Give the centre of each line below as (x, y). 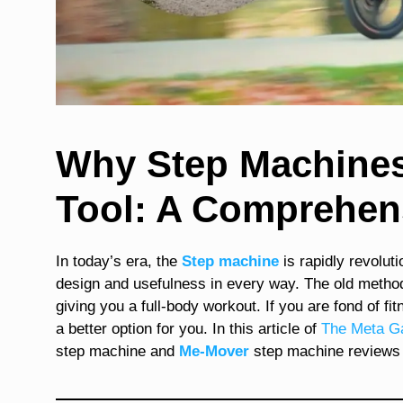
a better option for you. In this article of (188, 328)
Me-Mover (214, 351)
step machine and (117, 351)
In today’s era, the (119, 261)
